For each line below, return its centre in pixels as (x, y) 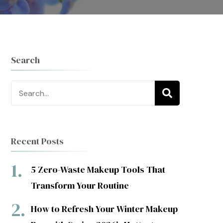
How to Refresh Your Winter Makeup (104, 209)
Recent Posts (37, 141)
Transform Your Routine (80, 185)
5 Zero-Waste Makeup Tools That (98, 169)
